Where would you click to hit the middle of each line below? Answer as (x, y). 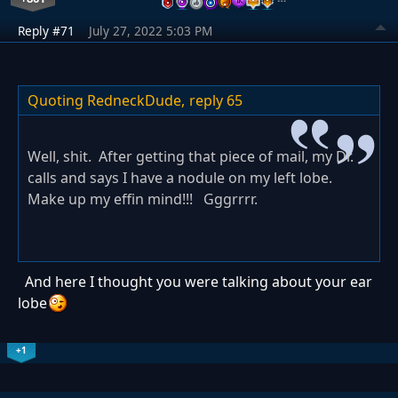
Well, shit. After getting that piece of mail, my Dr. (191, 156)
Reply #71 (46, 30)
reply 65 (216, 100)
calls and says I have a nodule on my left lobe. (182, 177)
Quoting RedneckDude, (106, 100)
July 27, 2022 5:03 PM (151, 30)
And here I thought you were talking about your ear (195, 281)
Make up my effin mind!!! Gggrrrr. (143, 199)
